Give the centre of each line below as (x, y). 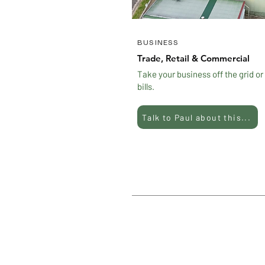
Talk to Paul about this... (196, 117)
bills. (146, 86)
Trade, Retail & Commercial (193, 58)
